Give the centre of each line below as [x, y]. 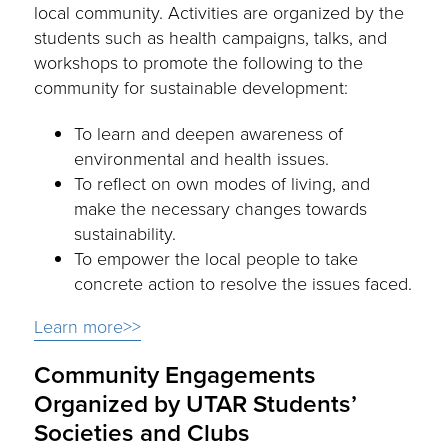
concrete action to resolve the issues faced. [243, 284]
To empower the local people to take [216, 259]
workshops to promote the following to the [199, 63]
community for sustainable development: [191, 88]
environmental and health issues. [202, 159]
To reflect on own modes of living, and [222, 184]
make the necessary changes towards [221, 209]
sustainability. [125, 234]
